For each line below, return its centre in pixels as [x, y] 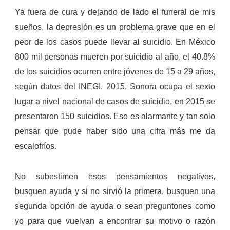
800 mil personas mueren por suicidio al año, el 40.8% [115, 57]
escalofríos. [36, 146]
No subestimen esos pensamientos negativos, [115, 177]
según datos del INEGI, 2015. [72, 87]
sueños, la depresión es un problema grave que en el [115, 27]
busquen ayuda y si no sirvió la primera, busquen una [115, 191]
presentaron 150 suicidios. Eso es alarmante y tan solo [115, 117]
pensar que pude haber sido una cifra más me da [115, 131]
